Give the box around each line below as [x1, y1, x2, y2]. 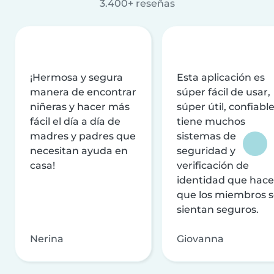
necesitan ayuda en [30, 144, 128, 157]
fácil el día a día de [30, 115, 120, 127]
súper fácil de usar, [177, 86, 270, 98]
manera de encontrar [30, 86, 136, 98]
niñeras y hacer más [30, 100, 130, 113]
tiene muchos [177, 115, 245, 127]
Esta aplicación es [177, 71, 265, 83]
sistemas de [177, 130, 236, 142]
